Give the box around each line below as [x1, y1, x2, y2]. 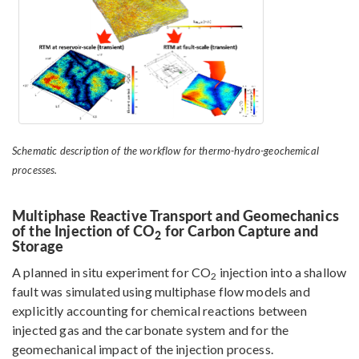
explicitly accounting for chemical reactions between [12, 303, 307, 319]
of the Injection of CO [12, 220, 155, 241]
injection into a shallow [216, 264, 347, 280]
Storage [12, 236, 64, 256]
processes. [12, 163, 58, 177]
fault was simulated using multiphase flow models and [12, 284, 310, 300]
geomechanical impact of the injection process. [12, 341, 273, 357]
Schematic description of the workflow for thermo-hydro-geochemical [12, 144, 319, 158]
